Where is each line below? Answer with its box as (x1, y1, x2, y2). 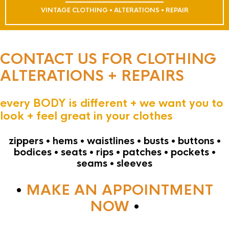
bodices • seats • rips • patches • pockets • (13, 146, 216, 158)
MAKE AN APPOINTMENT (26, 181, 213, 199)
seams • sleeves (77, 157, 152, 170)
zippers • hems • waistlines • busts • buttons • (8, 135, 221, 147)
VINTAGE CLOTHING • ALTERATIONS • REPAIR (40, 6, 189, 14)
